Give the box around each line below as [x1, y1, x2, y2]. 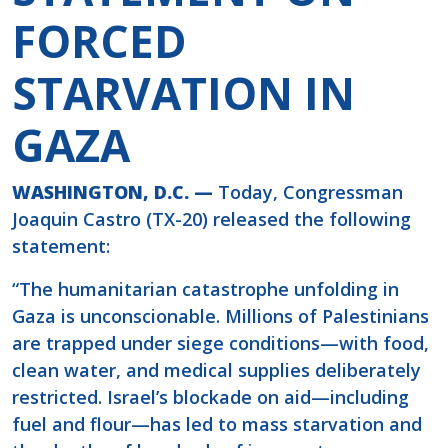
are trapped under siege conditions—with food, [12, 331, 429, 356]
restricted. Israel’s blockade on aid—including [12, 385, 409, 410]
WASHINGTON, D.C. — [12, 180, 218, 205]
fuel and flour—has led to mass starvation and [12, 412, 422, 437]
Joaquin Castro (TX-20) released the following [12, 207, 411, 232]
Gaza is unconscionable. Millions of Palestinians [12, 304, 429, 329]
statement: [12, 234, 110, 259]
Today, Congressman [218, 180, 403, 205]
